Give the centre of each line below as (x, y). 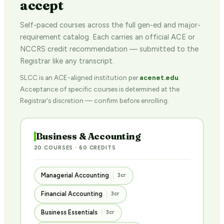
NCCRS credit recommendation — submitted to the (109, 49)
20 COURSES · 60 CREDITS (75, 147)
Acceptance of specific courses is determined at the (100, 89)
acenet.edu (159, 77)
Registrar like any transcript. (67, 61)
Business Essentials (69, 212)
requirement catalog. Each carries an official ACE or (107, 37)
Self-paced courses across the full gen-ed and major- (110, 25)
